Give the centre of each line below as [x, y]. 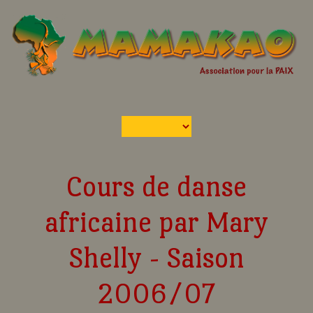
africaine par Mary [156, 222]
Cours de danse [156, 186]
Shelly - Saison [156, 257]
